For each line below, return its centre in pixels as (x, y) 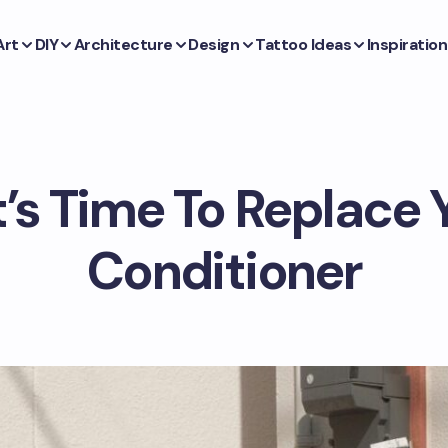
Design (214, 44)
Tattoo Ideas (303, 44)
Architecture (123, 44)
